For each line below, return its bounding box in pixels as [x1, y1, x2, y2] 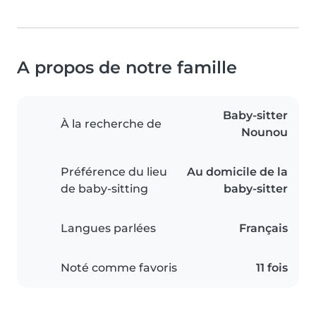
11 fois [256, 261, 288, 275]
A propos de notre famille [17, 57, 237, 78]
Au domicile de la [187, 165, 288, 179]
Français [239, 221, 288, 236]
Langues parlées [61, 221, 156, 236]
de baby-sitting [61, 182, 148, 196]
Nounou [241, 126, 288, 140]
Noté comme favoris [61, 261, 177, 275]
